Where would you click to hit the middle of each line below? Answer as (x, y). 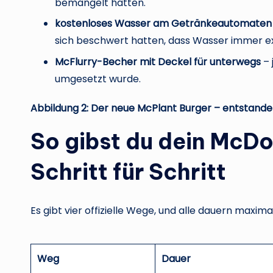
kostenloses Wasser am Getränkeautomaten (163, 24)
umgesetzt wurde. (98, 79)
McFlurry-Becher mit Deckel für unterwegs (158, 62)
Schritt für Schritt (128, 172)
